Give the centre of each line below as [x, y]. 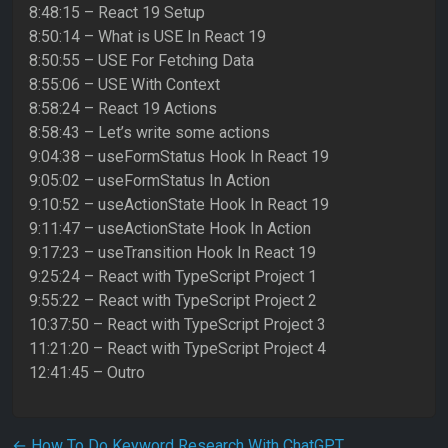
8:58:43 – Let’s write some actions [149, 133]
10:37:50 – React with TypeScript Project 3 [177, 325]
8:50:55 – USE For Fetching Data [141, 61]
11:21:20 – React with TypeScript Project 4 [177, 349]
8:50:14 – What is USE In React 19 [147, 37]
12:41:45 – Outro [87, 373]
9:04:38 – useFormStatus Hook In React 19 [179, 157]
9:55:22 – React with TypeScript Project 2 [173, 301]
